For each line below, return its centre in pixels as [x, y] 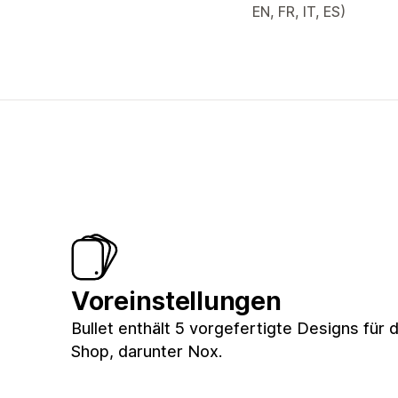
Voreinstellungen [176, 301]
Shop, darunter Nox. [147, 352]
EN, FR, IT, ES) [299, 12]
